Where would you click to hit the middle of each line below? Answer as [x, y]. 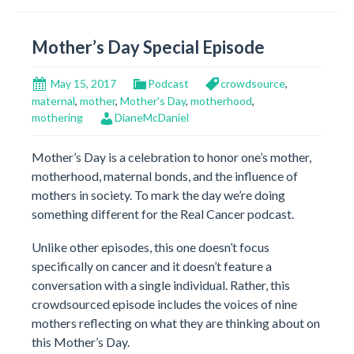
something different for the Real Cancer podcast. [163, 213]
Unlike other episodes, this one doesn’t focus [151, 247]
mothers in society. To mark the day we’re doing [158, 194]
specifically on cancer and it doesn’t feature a [152, 265]
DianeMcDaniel [152, 118]
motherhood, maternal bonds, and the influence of [165, 175]
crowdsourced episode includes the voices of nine [164, 303]
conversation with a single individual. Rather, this [161, 284]
